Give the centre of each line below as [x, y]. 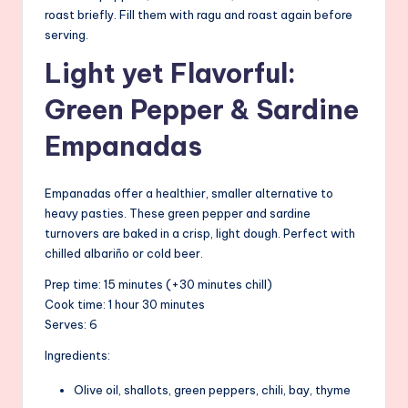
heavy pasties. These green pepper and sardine [178, 213]
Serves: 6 [71, 324]
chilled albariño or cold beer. [124, 253]
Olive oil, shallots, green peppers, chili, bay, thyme [212, 389]
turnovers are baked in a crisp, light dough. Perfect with [200, 233]
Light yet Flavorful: [170, 73]
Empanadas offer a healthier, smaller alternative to [189, 193]
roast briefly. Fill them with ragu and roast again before [199, 14]
